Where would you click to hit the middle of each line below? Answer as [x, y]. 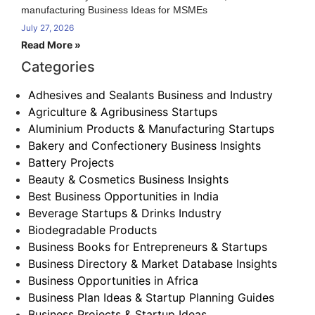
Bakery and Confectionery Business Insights [144, 145]
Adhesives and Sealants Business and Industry [150, 95]
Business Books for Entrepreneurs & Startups [148, 246]
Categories [58, 66]
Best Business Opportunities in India [123, 196]
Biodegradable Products [92, 230]
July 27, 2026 [47, 27]
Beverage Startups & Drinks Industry [125, 213]
